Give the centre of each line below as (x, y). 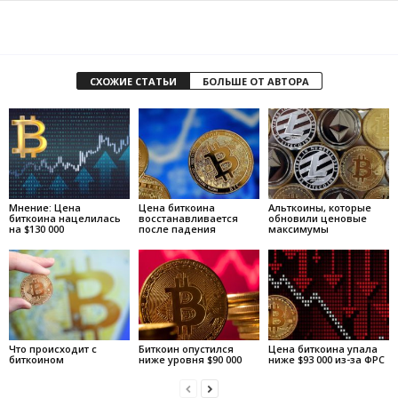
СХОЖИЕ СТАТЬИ (133, 82)
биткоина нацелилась (65, 218)
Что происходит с (53, 348)
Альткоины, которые (319, 207)
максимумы (298, 229)
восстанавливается (188, 218)
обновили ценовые (317, 218)
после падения (177, 229)
